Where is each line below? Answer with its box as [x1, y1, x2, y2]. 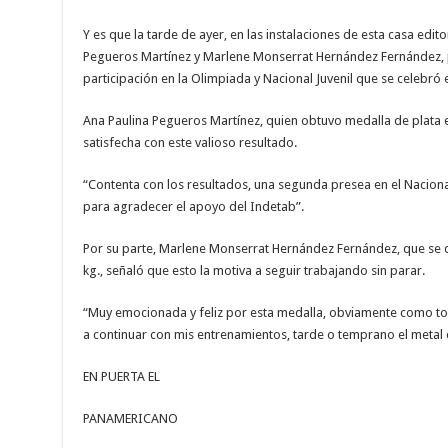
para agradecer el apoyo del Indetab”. [82, 199, 304, 215]
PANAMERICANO [82, 411, 178, 427]
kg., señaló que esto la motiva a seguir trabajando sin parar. [82, 263, 425, 279]
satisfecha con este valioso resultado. [82, 135, 297, 151]
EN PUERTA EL [82, 369, 160, 385]
